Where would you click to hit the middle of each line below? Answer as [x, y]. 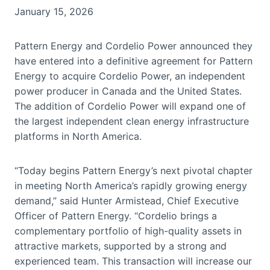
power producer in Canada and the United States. [128, 91]
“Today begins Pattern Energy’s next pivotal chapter [133, 170]
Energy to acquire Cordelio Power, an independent [130, 76]
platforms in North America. [78, 136]
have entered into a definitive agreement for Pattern [133, 61]
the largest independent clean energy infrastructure [132, 121]
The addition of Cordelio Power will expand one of [130, 106]
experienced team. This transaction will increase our [133, 261]
